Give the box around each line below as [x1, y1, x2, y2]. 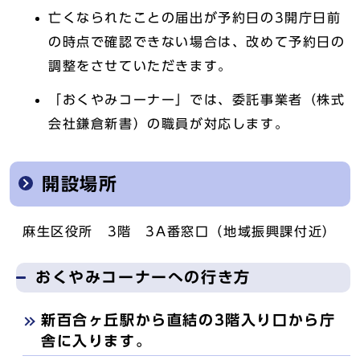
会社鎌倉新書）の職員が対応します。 [48, 117, 289, 130]
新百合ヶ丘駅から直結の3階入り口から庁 [41, 313, 336, 327]
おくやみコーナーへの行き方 [35, 269, 251, 284]
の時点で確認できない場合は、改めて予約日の [48, 35, 346, 48]
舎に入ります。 [41, 334, 152, 348]
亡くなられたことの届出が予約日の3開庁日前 [48, 11, 342, 24]
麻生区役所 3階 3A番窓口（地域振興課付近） [22, 225, 337, 238]
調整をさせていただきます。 [48, 59, 232, 72]
